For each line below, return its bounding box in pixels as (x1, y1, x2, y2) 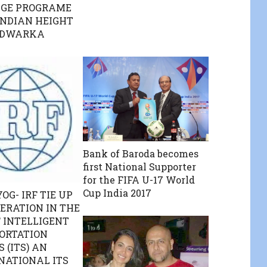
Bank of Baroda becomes (83, 147, 199, 160)
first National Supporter (83, 160, 197, 173)
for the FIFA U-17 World (83, 173, 195, 186)
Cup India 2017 (83, 186, 152, 199)
